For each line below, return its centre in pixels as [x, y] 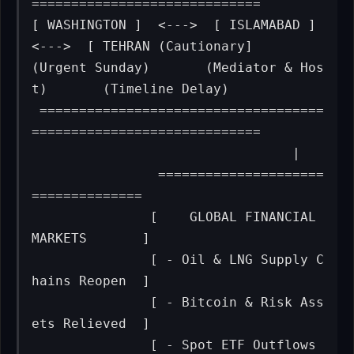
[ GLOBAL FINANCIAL [91, 217]
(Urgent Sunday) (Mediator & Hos [178, 67]
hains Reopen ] [91, 281]
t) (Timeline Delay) [139, 88]
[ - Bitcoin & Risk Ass [91, 302]
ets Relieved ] [91, 323]
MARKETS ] [91, 238]
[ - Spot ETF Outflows [91, 345]
